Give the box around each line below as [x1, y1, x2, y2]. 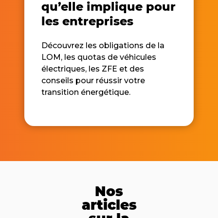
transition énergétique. [41, 87, 130, 97]
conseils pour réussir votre [41, 75, 145, 85]
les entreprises [41, 14, 133, 29]
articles [81, 197, 137, 214]
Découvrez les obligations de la [41, 40, 164, 50]
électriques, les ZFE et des [41, 64, 144, 73]
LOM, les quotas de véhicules [41, 52, 156, 62]
